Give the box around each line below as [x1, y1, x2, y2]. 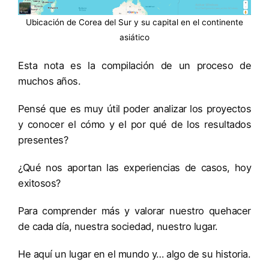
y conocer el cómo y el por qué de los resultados [18, 118, 251, 131]
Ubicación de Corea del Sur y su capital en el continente [26, 17, 243, 27]
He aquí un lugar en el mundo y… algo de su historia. [18, 248, 250, 261]
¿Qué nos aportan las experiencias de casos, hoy [18, 162, 251, 174]
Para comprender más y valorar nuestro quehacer [18, 205, 251, 217]
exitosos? [18, 177, 63, 190]
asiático [119, 32, 150, 42]
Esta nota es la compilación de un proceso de [18, 59, 251, 72]
